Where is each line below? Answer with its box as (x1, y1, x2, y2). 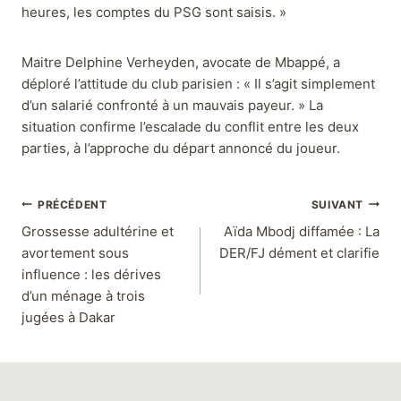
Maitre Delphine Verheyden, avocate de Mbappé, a (21, 54, 340, 72)
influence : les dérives (21, 266, 161, 284)
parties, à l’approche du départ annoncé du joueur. (21, 140, 340, 158)
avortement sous (21, 244, 129, 262)
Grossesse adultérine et (21, 223, 174, 241)
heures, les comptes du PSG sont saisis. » (21, 4, 286, 21)
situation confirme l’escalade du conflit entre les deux (21, 118, 359, 136)
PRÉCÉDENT (38, 197, 107, 211)
